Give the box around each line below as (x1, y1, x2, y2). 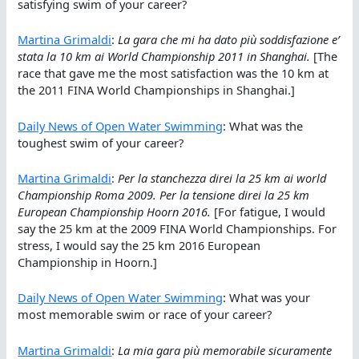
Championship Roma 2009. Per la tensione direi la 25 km (18, 186, 310, 203)
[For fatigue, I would (211, 203, 326, 220)
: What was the (223, 117, 304, 134)
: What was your (223, 289, 311, 306)
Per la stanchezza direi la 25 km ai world (118, 169, 327, 186)
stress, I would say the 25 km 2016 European (18, 236, 261, 253)
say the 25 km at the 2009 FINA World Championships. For (18, 220, 337, 236)
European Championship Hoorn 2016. (18, 203, 212, 220)
